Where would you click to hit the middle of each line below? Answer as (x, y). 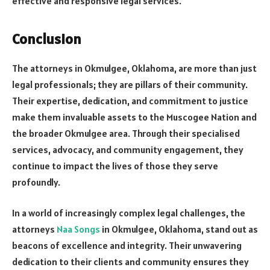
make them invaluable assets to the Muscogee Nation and (134, 117)
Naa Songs (78, 229)
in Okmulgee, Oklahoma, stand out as (179, 229)
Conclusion (47, 39)
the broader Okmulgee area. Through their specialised (126, 133)
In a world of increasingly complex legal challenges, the (129, 213)
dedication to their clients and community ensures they (130, 262)
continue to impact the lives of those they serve (115, 165)
